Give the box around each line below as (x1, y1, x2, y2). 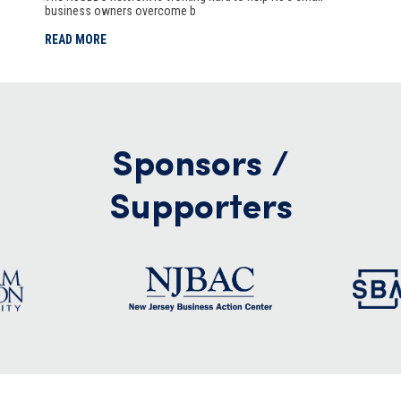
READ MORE (45, 32, 107, 47)
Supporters (108, 192, 293, 227)
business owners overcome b (45, 4, 196, 18)
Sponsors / (112, 149, 289, 184)
